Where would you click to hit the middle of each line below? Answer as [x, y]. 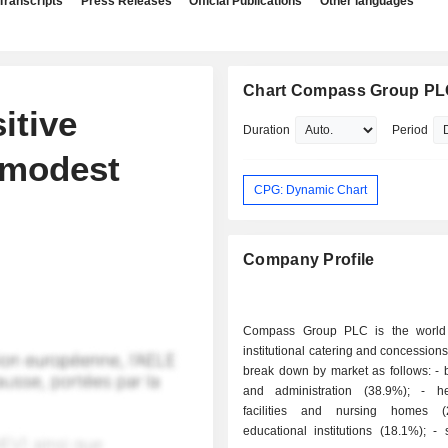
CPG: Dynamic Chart [311, 189]
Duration [267, 130]
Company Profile [309, 260]
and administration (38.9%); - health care [332, 391]
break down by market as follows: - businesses [339, 371]
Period [410, 130]
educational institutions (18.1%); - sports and [338, 431]
